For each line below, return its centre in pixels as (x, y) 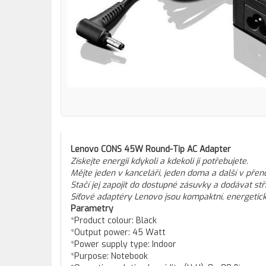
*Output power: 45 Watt (118, 232)
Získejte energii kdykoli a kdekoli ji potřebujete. (159, 161)
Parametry (92, 209)
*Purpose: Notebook (109, 256)
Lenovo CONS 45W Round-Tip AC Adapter (151, 149)
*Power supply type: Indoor (123, 244)
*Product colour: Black (114, 221)
